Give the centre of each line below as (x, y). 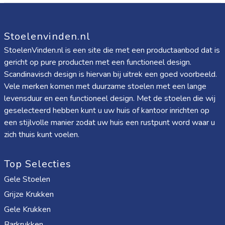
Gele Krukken (27, 209)
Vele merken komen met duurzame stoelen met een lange (105, 86)
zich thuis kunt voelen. (42, 135)
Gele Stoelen (27, 179)
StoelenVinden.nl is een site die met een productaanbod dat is (112, 50)
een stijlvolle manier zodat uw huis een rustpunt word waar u (109, 123)
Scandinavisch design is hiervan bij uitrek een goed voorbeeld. (110, 74)
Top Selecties (38, 164)
